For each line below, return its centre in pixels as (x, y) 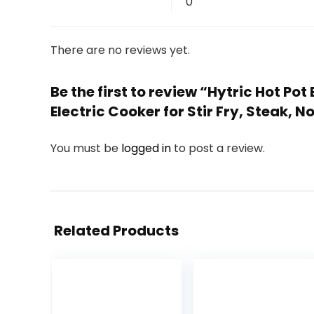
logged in (148, 148)
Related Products (116, 231)
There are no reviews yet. (120, 50)
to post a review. (219, 148)
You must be (86, 148)
